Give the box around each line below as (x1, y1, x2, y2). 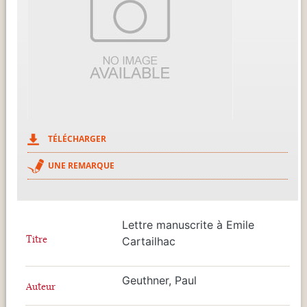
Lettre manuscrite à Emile (122, 217, 254, 232)
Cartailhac (122, 234, 175, 248)
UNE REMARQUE (48, 159, 114, 171)
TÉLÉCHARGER (48, 132, 106, 145)
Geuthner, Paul (122, 273, 197, 287)
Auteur (26, 280, 56, 293)
